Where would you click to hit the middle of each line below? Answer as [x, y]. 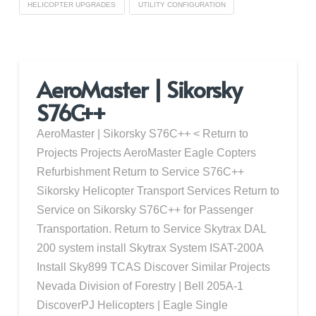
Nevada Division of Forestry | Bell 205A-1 [140, 286]
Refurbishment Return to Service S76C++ [140, 172]
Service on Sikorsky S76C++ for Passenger [145, 210]
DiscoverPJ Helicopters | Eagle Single [132, 305]
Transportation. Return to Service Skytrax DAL [151, 229]
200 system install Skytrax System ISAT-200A [150, 248]
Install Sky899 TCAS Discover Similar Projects [153, 267]
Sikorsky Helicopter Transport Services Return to [158, 191]
